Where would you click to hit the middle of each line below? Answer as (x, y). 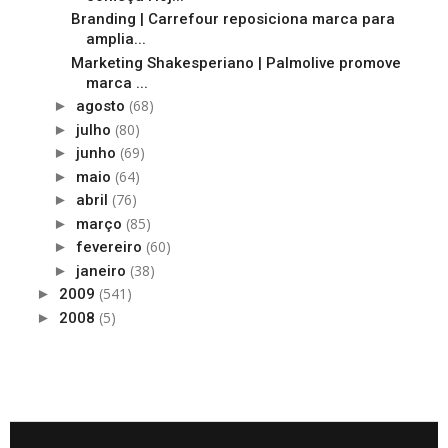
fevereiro (110, 247)
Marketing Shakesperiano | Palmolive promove (235, 62)
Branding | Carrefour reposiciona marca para (232, 19)
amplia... (115, 39)
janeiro (102, 270)
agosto (102, 106)
